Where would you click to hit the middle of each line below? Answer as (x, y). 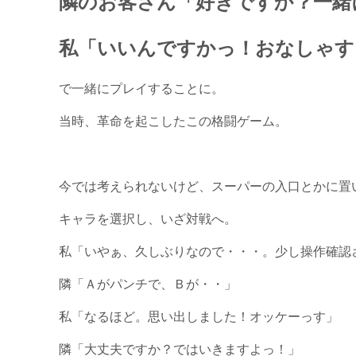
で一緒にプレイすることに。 (142, 88)
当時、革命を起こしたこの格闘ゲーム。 (174, 120)
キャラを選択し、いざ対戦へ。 (148, 218)
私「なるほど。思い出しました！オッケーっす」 (199, 316)
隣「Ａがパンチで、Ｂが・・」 (148, 283)
